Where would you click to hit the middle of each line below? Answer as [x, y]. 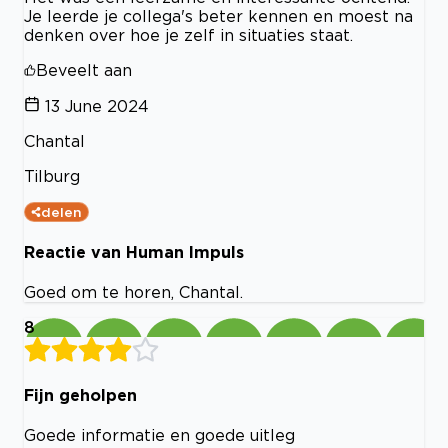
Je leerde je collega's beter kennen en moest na [218, 15]
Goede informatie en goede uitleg [159, 434]
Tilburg [52, 175]
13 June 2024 [97, 105]
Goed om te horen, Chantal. [133, 292]
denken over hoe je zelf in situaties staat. [188, 34]
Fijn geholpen [80, 394]
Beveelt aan [84, 69]
